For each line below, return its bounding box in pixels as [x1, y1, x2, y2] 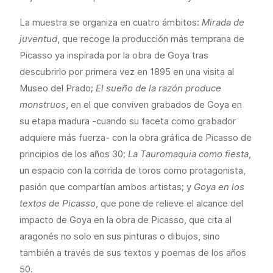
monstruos [19, 99, 66, 110]
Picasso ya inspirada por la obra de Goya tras [19, 49, 208, 61]
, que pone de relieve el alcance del [96, 197, 243, 209]
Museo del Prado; [19, 82, 96, 94]
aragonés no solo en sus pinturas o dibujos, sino [19, 230, 222, 242]
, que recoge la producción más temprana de [57, 33, 244, 44]
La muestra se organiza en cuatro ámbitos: [19, 16, 202, 28]
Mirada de [202, 16, 244, 28]
